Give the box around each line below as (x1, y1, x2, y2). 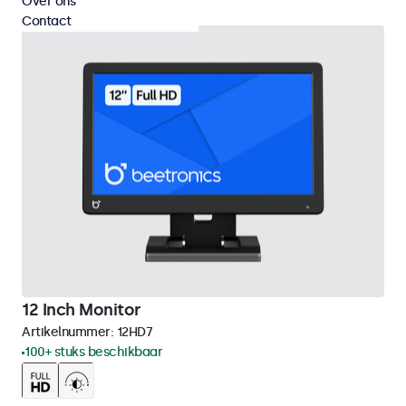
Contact (22, 14, 72, 29)
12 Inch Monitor (22, 300, 141, 320)
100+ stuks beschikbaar (24, 344, 162, 360)
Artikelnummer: (22, 324, 117, 340)
